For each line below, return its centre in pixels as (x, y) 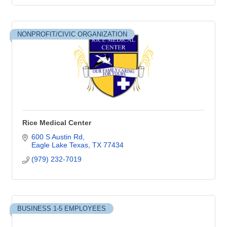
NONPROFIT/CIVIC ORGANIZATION (72, 34)
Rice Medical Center (57, 123)
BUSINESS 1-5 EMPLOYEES (62, 209)
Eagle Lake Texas (60, 145)
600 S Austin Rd (57, 137)
